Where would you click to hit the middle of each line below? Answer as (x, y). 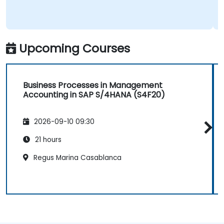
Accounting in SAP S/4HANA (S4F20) (94, 94)
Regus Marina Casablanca (76, 158)
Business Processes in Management (93, 85)
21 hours (47, 140)
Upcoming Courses (74, 48)
